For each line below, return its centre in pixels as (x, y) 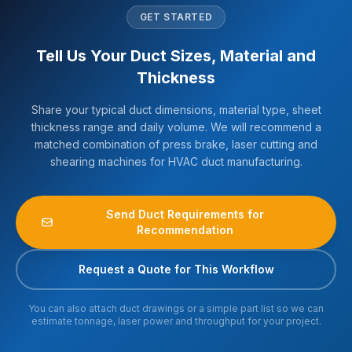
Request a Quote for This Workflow (176, 269)
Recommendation (185, 230)
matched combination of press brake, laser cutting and (176, 144)
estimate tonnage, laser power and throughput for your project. (176, 321)
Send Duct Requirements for (185, 214)
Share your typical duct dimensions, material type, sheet (176, 110)
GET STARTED (176, 17)
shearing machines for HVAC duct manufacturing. (176, 161)
